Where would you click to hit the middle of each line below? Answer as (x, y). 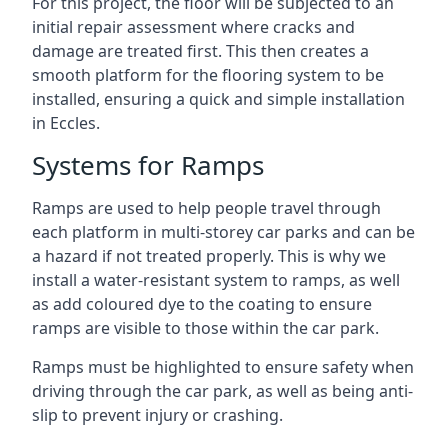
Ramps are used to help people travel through (206, 208)
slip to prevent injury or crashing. (157, 415)
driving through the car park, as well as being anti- (222, 391)
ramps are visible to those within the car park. (205, 328)
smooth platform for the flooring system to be (208, 75)
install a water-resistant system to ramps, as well (216, 280)
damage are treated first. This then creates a (200, 51)
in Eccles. (66, 123)
